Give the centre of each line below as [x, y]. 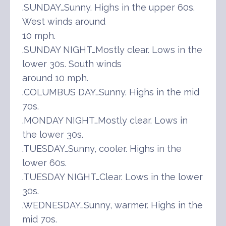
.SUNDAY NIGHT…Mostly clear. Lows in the [112, 49]
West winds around [64, 21]
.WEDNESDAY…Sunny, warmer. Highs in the [112, 205]
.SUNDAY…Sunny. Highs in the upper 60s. [108, 7]
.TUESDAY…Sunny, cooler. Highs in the [102, 148]
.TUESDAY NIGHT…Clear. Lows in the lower [112, 177]
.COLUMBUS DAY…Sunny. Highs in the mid [111, 92]
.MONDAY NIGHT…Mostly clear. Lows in [105, 120]
